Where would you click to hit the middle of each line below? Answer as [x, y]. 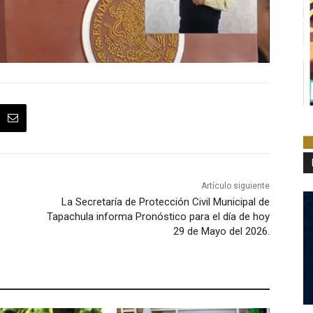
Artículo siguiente [235, 186]
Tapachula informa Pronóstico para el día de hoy [158, 217]
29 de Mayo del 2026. [221, 232]
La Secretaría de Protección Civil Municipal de [165, 202]
